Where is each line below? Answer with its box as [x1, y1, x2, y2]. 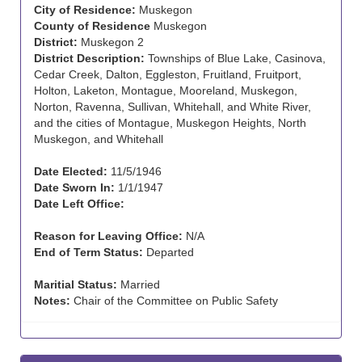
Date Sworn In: [34, 181, 115, 194]
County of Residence [34, 19, 150, 32]
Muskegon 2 [78, 36, 144, 48]
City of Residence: [34, 3, 136, 16]
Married [117, 278, 160, 291]
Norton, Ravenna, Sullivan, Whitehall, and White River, [34, 100, 311, 113]
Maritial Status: [34, 278, 117, 291]
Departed [143, 246, 194, 259]
